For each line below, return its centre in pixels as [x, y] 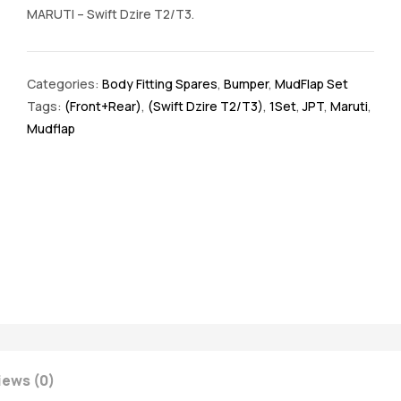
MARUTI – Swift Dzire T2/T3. [111, 14]
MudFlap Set [311, 84]
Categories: [64, 84]
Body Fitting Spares [160, 84]
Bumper [246, 84]
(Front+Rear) [103, 107]
